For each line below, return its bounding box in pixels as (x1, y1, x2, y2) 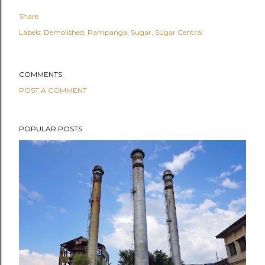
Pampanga (88, 27, 127, 37)
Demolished (44, 27, 84, 37)
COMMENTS (19, 69, 62, 79)
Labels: (19, 27, 42, 37)
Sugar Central (155, 27, 203, 37)
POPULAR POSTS (19, 124, 82, 133)
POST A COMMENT (19, 85, 87, 95)
